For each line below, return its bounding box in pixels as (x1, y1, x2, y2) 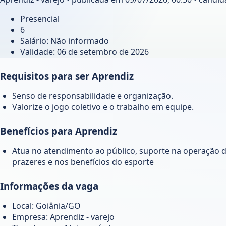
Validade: (20, 46, 57, 58)
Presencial (20, 13, 60, 24)
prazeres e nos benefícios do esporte (12, 156, 154, 167)
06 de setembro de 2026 (57, 46, 149, 58)
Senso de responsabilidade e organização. (12, 90, 173, 101)
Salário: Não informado (20, 35, 109, 46)
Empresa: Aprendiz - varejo (12, 211, 115, 222)
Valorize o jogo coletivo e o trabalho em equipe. (12, 101, 194, 112)
